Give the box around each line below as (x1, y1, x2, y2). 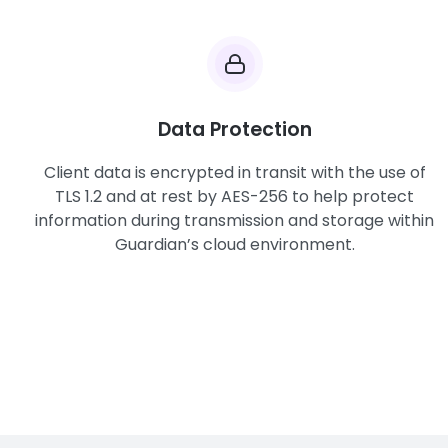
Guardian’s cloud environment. (114, 233, 355, 256)
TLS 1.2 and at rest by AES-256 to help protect (55, 185, 415, 208)
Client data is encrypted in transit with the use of (43, 161, 426, 184)
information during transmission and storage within (35, 209, 435, 232)
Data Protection (157, 116, 312, 143)
